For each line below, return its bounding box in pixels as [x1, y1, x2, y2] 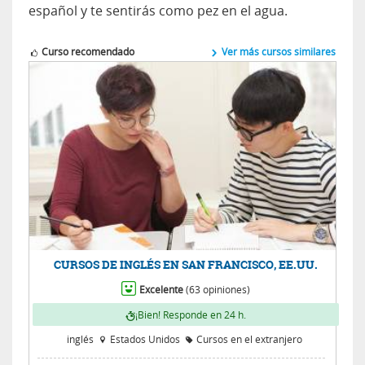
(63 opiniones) [183, 283, 251, 297]
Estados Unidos [108, 332, 181, 345]
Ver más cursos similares [219, 44, 336, 58]
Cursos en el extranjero [194, 332, 303, 345]
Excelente [139, 283, 184, 297]
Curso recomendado [39, 44, 134, 58]
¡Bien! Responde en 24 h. [134, 308, 246, 322]
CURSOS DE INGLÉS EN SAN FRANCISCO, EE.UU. [53, 257, 318, 273]
